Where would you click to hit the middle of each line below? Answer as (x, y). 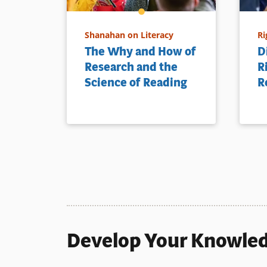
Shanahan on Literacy (129, 35)
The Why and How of (140, 51)
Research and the (131, 67)
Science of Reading (136, 82)
